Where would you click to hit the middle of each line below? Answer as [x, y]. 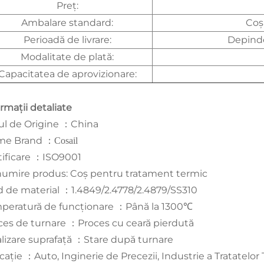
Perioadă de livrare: [67, 39]
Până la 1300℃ [159, 206]
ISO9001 [62, 157]
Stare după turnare [128, 239]
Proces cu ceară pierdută [136, 223]
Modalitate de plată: [67, 57]
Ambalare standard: [67, 22]
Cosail [66, 140]
